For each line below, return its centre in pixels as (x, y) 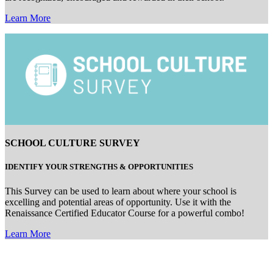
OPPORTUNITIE (158, 167)
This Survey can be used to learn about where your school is (121, 191)
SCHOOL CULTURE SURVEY (73, 143)
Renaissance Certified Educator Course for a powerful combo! (125, 213)
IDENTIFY (25, 167)
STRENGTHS (94, 167)
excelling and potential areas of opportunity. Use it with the (118, 202)
